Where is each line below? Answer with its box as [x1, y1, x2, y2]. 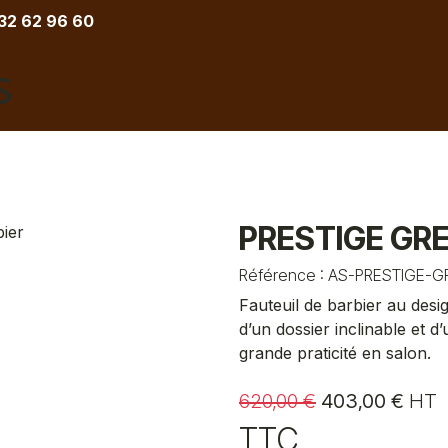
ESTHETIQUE [254, 92, 355, 114]
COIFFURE [45, 92, 120, 114]
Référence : [239, 265, 328, 285]
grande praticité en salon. [239, 343, 431, 363]
